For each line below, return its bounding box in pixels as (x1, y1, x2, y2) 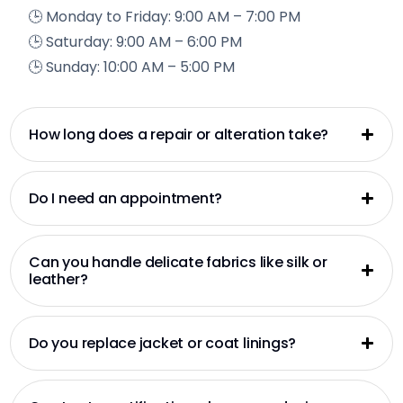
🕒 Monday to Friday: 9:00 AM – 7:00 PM (28, 5, 301, 27)
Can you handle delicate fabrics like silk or (29, 251, 327, 273)
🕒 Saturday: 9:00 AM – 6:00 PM (28, 31, 243, 52)
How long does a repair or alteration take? (29, 123, 329, 145)
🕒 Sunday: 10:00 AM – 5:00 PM (28, 56, 236, 77)
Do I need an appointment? (29, 187, 223, 209)
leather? (29, 268, 88, 290)
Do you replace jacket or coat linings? (29, 332, 297, 354)
